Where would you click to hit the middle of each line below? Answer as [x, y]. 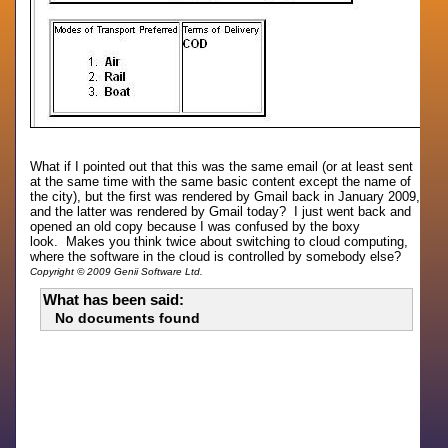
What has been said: [114, 299]
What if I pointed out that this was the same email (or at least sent [222, 166]
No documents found [128, 318]
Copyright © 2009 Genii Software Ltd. [117, 271]
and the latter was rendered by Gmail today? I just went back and [221, 211]
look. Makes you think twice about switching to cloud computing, [219, 241]
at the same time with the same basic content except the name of [221, 181]
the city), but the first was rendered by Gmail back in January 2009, [225, 196]
